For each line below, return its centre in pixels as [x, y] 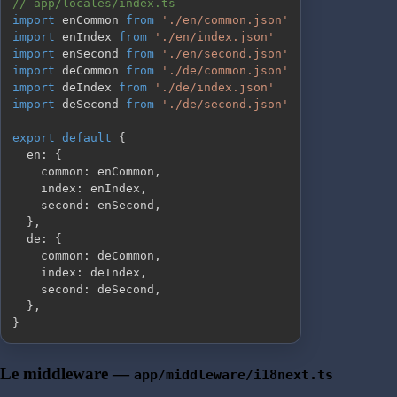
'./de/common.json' [225, 71]
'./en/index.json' [214, 37]
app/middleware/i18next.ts [234, 375]
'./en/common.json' [225, 20]
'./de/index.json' [214, 88]
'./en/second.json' [225, 54]
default [87, 138]
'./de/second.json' [225, 105]
